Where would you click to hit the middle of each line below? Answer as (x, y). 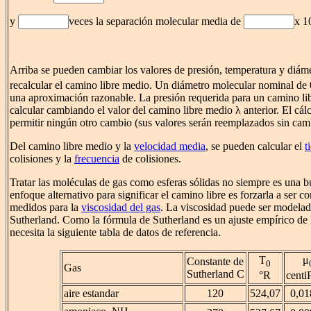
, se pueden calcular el (255, 146)
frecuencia (97, 159)
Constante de (215, 262)
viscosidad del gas (121, 208)
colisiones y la (42, 159)
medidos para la (45, 208)
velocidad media (170, 146)
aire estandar (91, 294)
